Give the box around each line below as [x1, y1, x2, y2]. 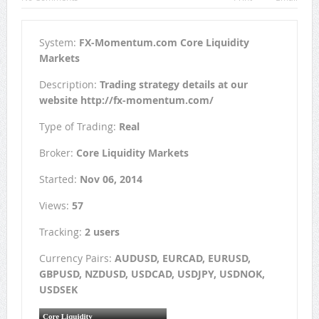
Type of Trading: [38, 120, 119, 134]
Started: [38, 172, 80, 187]
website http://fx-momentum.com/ [38, 93, 214, 108]
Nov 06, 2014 [79, 172, 142, 187]
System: [38, 36, 79, 50]
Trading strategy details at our [99, 78, 248, 92]
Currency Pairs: [38, 251, 115, 266]
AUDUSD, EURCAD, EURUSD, [114, 251, 251, 266]
